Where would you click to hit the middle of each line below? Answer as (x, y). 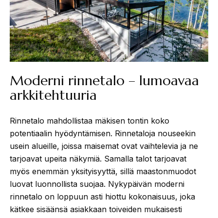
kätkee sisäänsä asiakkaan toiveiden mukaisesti (96, 209)
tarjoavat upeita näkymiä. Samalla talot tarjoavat (98, 158)
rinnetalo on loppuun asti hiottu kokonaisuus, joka (102, 196)
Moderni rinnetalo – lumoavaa (104, 80)
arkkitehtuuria (53, 95)
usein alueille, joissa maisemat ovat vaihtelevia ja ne (104, 146)
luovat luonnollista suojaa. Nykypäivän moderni (97, 184)
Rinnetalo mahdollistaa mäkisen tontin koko (90, 120)
